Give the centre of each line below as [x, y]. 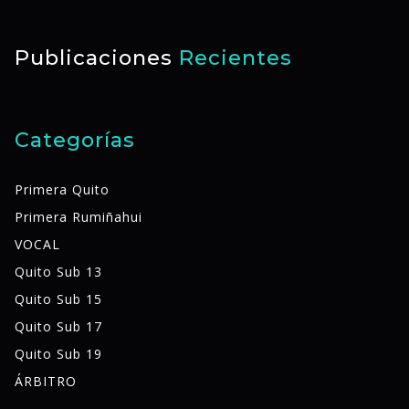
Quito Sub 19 [58, 354]
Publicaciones [97, 58]
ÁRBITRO [46, 382]
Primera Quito [62, 190]
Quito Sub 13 [58, 272]
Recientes [236, 58]
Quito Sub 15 [58, 299]
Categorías [75, 139]
